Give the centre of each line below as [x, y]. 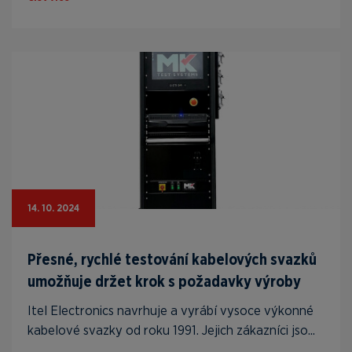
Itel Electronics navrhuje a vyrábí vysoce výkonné [170, 310]
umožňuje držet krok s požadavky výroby [164, 282]
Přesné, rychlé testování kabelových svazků [172, 260]
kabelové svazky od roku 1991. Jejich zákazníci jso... [171, 330]
